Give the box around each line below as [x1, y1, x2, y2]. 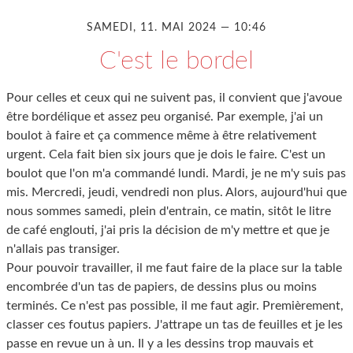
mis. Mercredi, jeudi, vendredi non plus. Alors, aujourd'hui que [6, 185, 347, 199]
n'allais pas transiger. [6, 242, 120, 255]
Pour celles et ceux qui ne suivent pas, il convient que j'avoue [6, 91, 342, 104]
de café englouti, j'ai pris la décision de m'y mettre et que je [6, 223, 329, 236]
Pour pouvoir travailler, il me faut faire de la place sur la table [6, 261, 342, 274]
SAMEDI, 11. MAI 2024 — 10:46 [87, 21, 266, 33]
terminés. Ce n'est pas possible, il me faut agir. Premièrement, [6, 299, 344, 312]
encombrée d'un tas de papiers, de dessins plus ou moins [6, 280, 317, 293]
